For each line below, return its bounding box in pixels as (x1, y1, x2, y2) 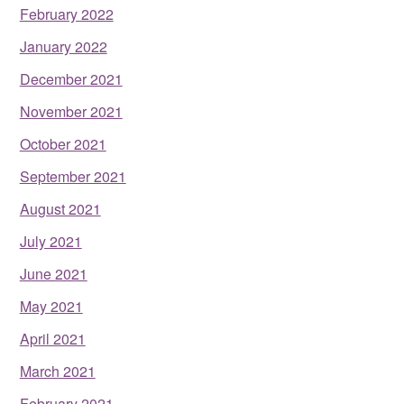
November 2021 (19, 100, 123, 122)
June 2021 (19, 262, 87, 284)
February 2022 (19, 3, 114, 24)
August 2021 (19, 197, 101, 219)
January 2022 (19, 35, 107, 57)
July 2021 (19, 230, 82, 252)
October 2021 (19, 133, 106, 154)
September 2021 (19, 165, 126, 187)
